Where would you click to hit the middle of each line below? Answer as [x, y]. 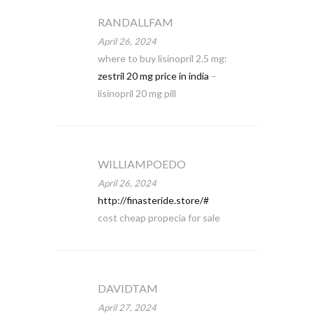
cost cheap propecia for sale [159, 218]
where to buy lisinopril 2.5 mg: [162, 58]
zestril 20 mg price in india [153, 76]
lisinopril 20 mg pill [137, 93]
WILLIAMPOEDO [141, 164]
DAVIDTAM [128, 288]
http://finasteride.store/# [153, 200]
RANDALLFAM [135, 22]
